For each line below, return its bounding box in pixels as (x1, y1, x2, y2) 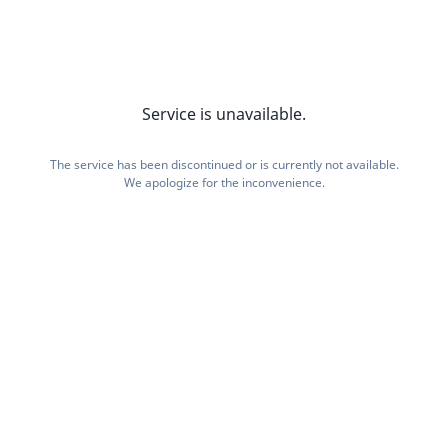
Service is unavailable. (142, 103, 306, 125)
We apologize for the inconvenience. (123, 174, 325, 191)
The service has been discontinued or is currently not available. (49, 156, 399, 173)
